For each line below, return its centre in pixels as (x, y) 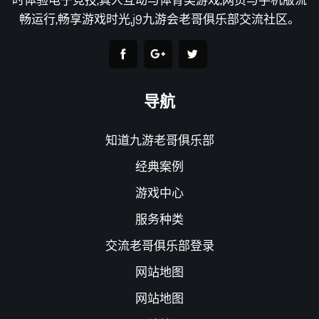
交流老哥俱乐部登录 (159, 245)
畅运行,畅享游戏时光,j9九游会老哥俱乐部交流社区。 (159, 19)
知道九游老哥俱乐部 (159, 140)
